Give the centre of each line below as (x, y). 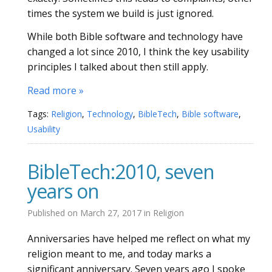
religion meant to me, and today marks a (119, 254)
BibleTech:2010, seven (121, 171)
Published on (54, 213)
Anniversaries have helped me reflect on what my (139, 239)
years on (63, 191)
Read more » (56, 90)
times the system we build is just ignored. (121, 13)
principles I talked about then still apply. (118, 67)
